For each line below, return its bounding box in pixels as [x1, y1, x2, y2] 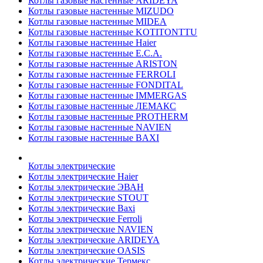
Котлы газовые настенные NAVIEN [28, 122, 171, 133]
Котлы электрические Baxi [28, 203, 135, 214]
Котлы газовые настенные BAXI [28, 133, 159, 143]
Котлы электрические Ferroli [28, 214, 142, 224]
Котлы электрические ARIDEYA [28, 235, 160, 245]
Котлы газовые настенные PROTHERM [28, 112, 188, 122]
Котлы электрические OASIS [28, 245, 145, 256]
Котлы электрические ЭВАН [28, 182, 144, 193]
